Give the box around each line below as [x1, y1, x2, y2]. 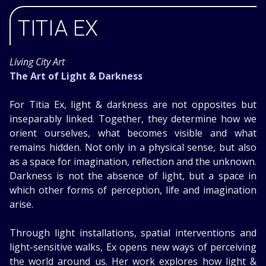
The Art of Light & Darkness [9, 69, 142, 83]
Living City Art [9, 55, 65, 68]
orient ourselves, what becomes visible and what [9, 126, 256, 140]
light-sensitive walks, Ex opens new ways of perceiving [9, 240, 256, 254]
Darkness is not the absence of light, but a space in [9, 169, 256, 182]
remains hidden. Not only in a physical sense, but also [9, 141, 256, 154]
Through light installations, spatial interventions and [9, 226, 256, 239]
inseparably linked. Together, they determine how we [9, 112, 256, 125]
